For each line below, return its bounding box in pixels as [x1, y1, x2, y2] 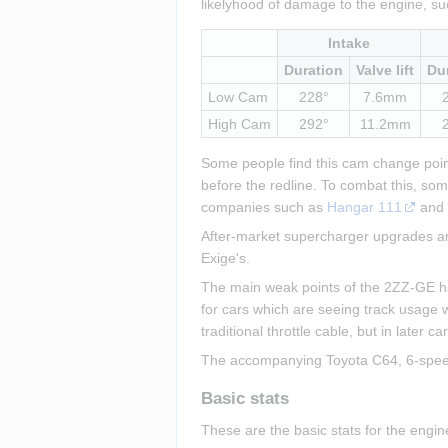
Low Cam [207, 88, 268, 105]
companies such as [201, 198, 327, 215]
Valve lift [356, 61, 414, 78]
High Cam [207, 115, 271, 132]
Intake [328, 34, 370, 51]
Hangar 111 [327, 198, 403, 215]
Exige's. [201, 249, 250, 266]
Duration [284, 61, 343, 78]
